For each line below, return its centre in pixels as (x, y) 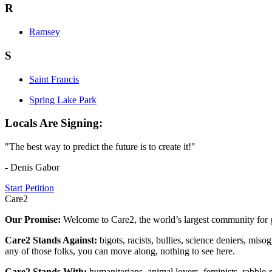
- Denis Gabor (32, 168)
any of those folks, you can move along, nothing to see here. (120, 251)
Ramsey (45, 32)
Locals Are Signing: (54, 123)
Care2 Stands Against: (52, 240)
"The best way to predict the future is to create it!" (100, 147)
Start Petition (29, 188)
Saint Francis (54, 79)
